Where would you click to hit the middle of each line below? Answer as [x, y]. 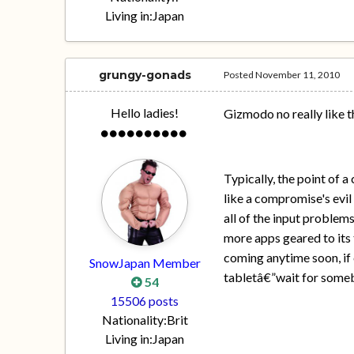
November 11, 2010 [298, 75]
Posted [240, 75]
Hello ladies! [145, 113]
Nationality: [134, 320]
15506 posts [145, 301]
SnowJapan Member [145, 263]
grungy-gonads [145, 75]
